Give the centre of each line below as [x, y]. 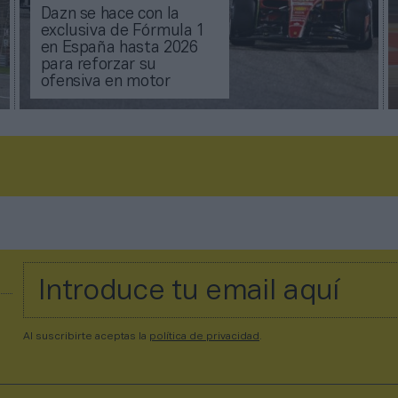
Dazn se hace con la [110, 15]
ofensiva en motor [105, 83]
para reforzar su [98, 66]
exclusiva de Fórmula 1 [123, 32]
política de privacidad [204, 337]
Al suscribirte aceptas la [86, 337]
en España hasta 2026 [119, 49]
